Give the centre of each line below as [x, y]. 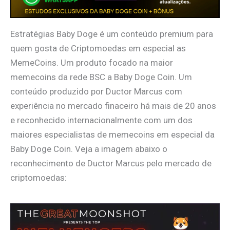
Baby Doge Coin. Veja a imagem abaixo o [89, 149]
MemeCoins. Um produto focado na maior [92, 62]
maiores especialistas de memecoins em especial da [112, 134]
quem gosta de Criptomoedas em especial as [98, 48]
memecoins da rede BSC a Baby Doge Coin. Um [101, 77]
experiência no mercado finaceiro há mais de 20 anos [113, 106]
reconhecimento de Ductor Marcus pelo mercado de [111, 163]
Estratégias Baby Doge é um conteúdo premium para [112, 34]
